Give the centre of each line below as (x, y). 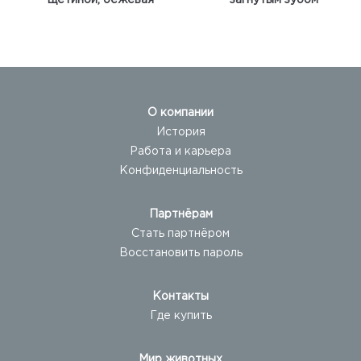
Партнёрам (180, 214)
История (180, 132)
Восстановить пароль (180, 253)
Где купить (180, 316)
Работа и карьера (180, 151)
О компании (180, 113)
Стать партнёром (180, 234)
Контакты (180, 297)
